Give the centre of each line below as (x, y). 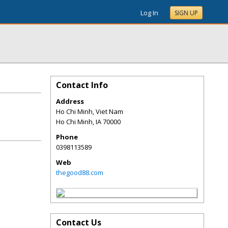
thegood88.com (80, 173)
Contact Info (82, 85)
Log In (149, 13)
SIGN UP (186, 13)
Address (70, 101)
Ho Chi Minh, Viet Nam (90, 111)
